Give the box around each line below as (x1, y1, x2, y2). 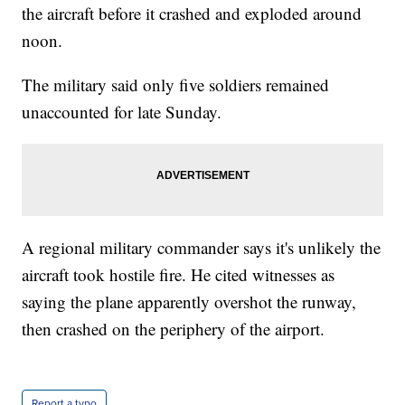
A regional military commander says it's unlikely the (22, 236, 381, 259)
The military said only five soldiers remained (22, 73, 330, 97)
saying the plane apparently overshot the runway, (22, 290, 357, 314)
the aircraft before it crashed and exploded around (22, 2, 363, 25)
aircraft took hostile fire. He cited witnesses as (22, 263, 335, 287)
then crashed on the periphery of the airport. (22, 317, 325, 341)
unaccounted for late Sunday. (22, 100, 222, 124)
